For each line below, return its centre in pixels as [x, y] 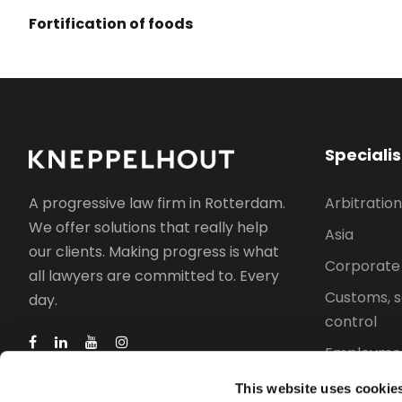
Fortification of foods [111, 23]
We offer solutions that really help [149, 227]
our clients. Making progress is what [154, 251]
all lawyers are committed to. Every [154, 275]
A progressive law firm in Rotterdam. [157, 203]
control [351, 321]
